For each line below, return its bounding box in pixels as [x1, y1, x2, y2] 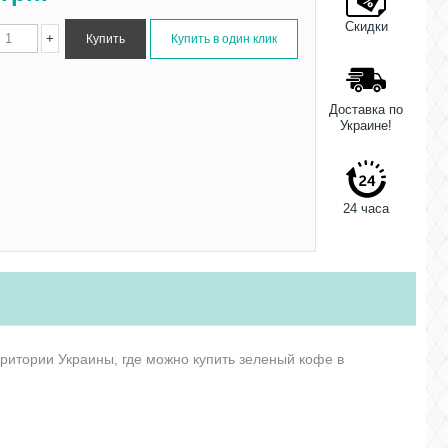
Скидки [344, 19, 388, 34]
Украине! [340, 118, 392, 133]
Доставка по [329, 102, 403, 117]
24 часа [343, 201, 389, 216]
